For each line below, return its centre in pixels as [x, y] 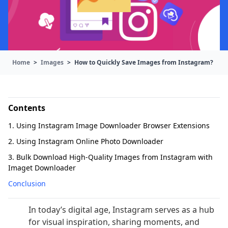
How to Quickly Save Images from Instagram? [143, 63]
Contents [27, 108]
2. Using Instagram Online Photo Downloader [86, 141]
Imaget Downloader [42, 168]
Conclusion [27, 184]
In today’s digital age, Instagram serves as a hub [121, 210]
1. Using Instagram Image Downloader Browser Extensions [109, 126]
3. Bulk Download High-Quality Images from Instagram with [110, 157]
